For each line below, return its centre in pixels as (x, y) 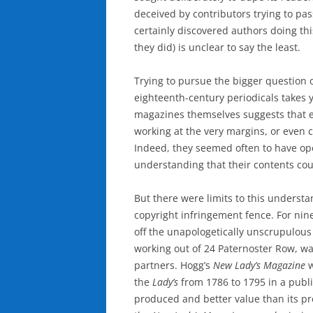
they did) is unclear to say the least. (217, 47)
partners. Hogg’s (174, 265)
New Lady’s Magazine (259, 265)
